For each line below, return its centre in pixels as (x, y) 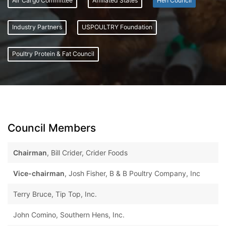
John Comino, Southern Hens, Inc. (69, 214)
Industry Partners (37, 27)
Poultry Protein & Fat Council (53, 54)
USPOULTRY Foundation (117, 27)
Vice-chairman (39, 173)
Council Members (52, 128)
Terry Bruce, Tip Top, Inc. (55, 194)
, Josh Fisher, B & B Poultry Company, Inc (132, 173)
